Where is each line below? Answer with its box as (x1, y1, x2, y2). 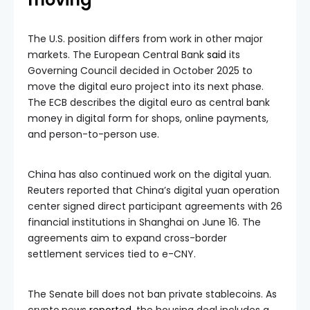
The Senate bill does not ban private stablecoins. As (28, 286, 277, 301)
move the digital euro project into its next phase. (28, 79, 264, 93)
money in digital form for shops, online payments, (28, 111, 268, 125)
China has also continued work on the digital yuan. (28, 167, 271, 181)
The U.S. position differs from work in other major (28, 31, 263, 46)
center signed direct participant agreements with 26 (28, 199, 282, 213)
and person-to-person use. (28, 127, 159, 141)
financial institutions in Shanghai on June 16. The (28, 215, 261, 229)
